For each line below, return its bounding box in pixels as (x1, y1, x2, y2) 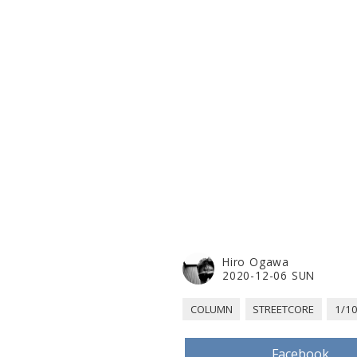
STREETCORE (253, 301, 315, 316)
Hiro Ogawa (222, 253, 289, 269)
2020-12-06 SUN (222, 267, 316, 283)
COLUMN (190, 301, 233, 316)
